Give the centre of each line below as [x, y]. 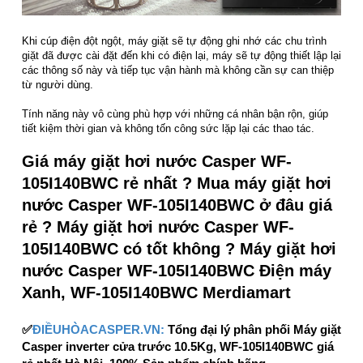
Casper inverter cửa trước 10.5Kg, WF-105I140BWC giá [178, 347]
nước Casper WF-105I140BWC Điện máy [177, 271]
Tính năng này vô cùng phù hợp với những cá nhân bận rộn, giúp [175, 114]
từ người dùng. [59, 85]
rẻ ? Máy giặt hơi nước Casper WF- [158, 227]
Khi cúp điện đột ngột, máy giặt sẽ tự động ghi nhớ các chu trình [174, 41]
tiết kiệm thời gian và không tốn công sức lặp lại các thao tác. [168, 129]
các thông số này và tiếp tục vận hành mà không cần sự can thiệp [178, 70]
